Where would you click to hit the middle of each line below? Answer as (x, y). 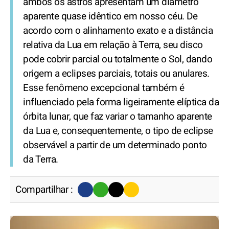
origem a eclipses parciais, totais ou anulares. (116, 74)
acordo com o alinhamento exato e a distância (118, 31)
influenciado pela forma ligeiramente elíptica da (121, 102)
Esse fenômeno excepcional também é (104, 88)
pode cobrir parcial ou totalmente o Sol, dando (118, 59)
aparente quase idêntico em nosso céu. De (110, 16)
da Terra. (41, 159)
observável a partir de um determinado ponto (115, 145)
